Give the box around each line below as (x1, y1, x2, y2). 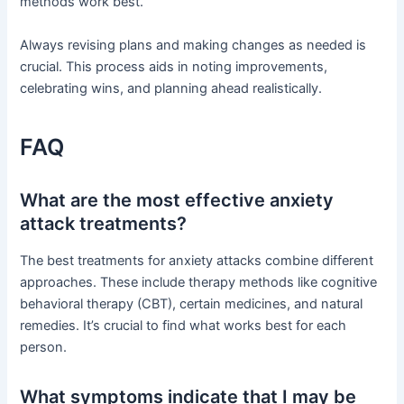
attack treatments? (20, 213, 188, 235)
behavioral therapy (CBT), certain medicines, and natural (20, 296, 363, 313)
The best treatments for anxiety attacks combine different (20, 252, 374, 270)
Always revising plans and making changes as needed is (20, 36, 367, 53)
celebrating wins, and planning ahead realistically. (20, 79, 323, 96)
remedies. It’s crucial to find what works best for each (20, 317, 347, 335)
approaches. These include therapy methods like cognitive (20, 274, 378, 291)
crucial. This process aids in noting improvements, (20, 58, 328, 75)
